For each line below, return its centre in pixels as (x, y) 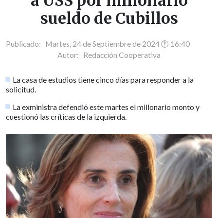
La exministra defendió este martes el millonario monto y (106, 107)
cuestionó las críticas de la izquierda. (66, 116)
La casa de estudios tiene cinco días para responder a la (103, 79)
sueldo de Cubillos (109, 19)
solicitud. (21, 89)
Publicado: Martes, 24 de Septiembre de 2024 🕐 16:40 (98, 44)
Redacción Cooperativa (122, 55)
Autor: (70, 55)
